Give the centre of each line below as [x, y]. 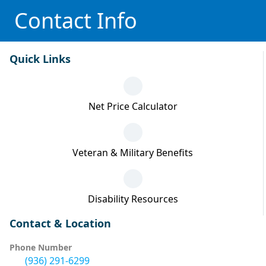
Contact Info [76, 20]
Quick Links [40, 59]
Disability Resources [133, 199]
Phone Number [41, 247]
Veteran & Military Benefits [133, 153]
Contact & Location [60, 223]
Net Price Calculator [133, 106]
